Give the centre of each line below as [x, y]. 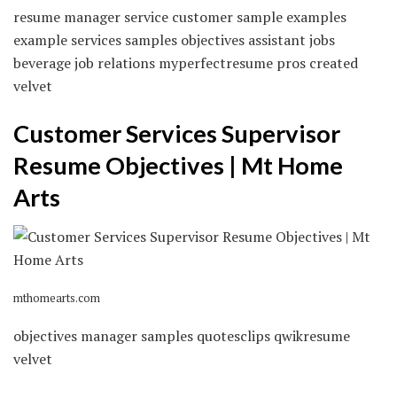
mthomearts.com [57, 299]
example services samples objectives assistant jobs [174, 39]
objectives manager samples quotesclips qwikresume [182, 336]
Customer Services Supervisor [177, 133]
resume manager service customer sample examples [180, 16]
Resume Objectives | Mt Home [178, 165]
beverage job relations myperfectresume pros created [186, 62]
